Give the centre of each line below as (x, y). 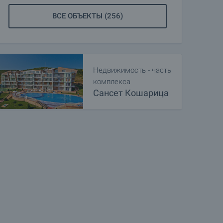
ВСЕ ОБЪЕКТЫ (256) (88, 16)
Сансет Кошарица (131, 93)
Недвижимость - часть (132, 70)
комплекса (112, 82)
